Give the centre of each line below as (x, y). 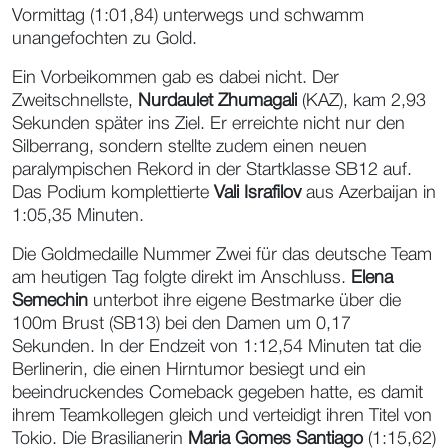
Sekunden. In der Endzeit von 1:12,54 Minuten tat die (216, 346)
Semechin (50, 300)
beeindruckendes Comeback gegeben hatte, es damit (217, 392)
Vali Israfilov (257, 192)
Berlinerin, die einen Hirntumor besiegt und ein (189, 369)
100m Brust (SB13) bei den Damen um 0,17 (181, 323)
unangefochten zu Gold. (107, 38)
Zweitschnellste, (75, 100)
